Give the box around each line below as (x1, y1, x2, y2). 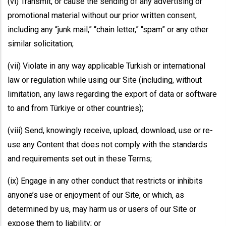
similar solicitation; (8, 39, 74, 48)
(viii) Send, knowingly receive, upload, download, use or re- (8, 126, 213, 135)
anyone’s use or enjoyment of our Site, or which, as (8, 190, 184, 200)
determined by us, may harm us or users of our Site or (8, 204, 196, 214)
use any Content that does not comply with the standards (8, 140, 207, 149)
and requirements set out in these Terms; (8, 154, 152, 163)
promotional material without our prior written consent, (8, 11, 197, 20)
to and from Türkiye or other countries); (8, 103, 143, 113)
